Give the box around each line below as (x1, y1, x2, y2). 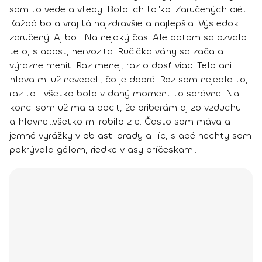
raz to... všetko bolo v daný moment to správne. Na (9, 87, 239, 100)
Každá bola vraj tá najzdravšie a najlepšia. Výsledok (9, 17, 239, 30)
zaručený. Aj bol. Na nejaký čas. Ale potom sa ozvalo (9, 31, 247, 44)
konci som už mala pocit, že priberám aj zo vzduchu (9, 101, 241, 114)
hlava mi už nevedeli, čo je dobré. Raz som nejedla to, (9, 73, 248, 86)
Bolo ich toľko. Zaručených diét (107, 3, 247, 16)
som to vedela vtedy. (9, 3, 107, 16)
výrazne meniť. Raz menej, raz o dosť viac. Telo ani (9, 59, 232, 72)
